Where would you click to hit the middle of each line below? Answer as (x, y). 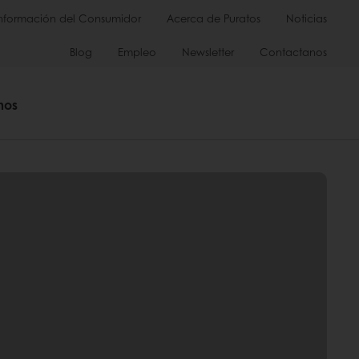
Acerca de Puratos (214, 18)
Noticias (307, 18)
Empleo (137, 52)
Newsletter (208, 52)
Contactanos (293, 52)
